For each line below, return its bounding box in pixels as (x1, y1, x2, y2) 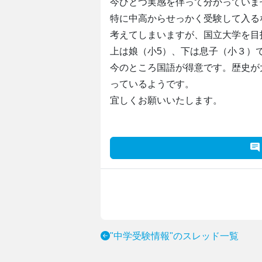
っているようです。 (110, 79, 194, 89)
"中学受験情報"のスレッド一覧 (110, 231, 239, 241)
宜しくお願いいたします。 (110, 95, 222, 105)
